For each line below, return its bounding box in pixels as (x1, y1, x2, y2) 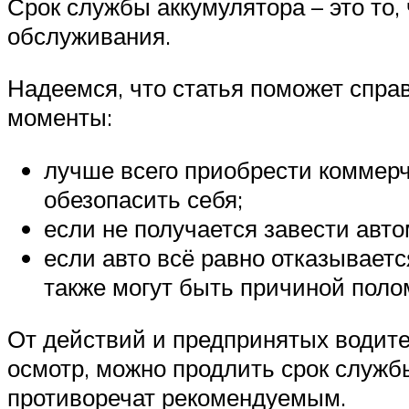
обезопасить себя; (44, 184, 243, 214)
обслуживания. (7, 20, 171, 50)
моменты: (7, 102, 112, 132)
